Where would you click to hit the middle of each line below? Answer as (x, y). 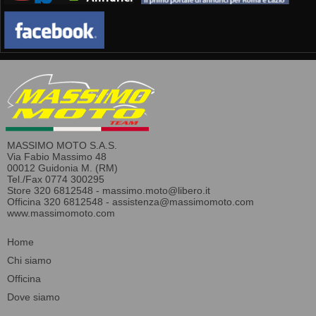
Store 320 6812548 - (55, 191)
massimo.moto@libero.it (156, 191)
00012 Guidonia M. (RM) (62, 168)
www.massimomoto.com (61, 213)
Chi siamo (29, 261)
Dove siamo (34, 297)
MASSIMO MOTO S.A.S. (62, 146)
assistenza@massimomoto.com (183, 202)
